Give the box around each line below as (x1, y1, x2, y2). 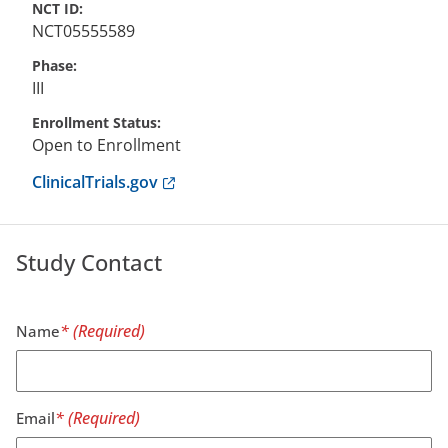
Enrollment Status (32, 113, 157, 132)
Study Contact (16, 247, 162, 277)
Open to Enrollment (32, 134, 181, 156)
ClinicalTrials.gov (32, 171, 158, 193)
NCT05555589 (32, 20, 135, 42)
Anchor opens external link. (157, 170, 366, 192)
